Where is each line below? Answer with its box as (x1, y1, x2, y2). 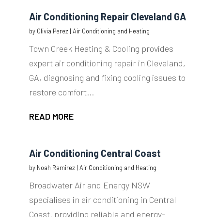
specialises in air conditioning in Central (29, 194, 176, 205)
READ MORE (29, 111, 74, 122)
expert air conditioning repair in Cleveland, (29, 58, 186, 69)
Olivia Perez (36, 27, 68, 35)
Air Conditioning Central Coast (29, 147, 161, 159)
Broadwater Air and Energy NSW (29, 180, 150, 191)
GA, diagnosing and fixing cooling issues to (29, 72, 186, 83)
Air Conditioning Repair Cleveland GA (29, 11, 186, 23)
